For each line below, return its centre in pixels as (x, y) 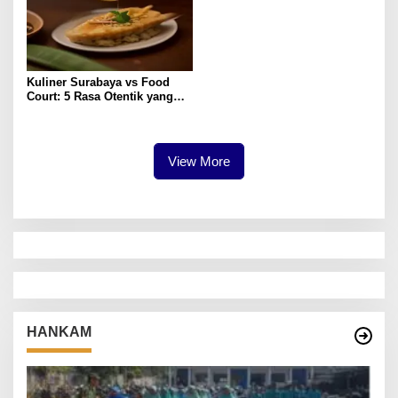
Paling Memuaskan (79, 111)
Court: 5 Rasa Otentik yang (100, 97)
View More (199, 162)
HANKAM (59, 332)
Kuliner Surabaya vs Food (98, 83)
